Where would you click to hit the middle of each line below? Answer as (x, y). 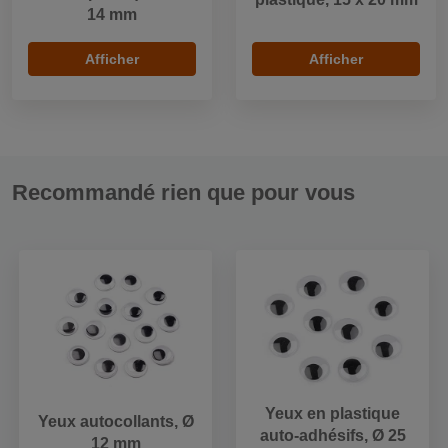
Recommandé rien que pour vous (183, 193)
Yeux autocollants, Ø (115, 421)
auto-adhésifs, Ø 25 (332, 436)
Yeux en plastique (332, 414)
